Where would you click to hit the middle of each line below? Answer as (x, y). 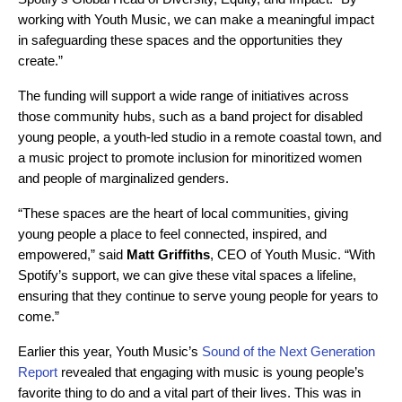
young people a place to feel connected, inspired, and (172, 234)
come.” (39, 316)
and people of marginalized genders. (125, 178)
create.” (40, 61)
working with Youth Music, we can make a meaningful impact (196, 19)
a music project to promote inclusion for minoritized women (190, 157)
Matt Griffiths (168, 254)
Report (38, 372)
